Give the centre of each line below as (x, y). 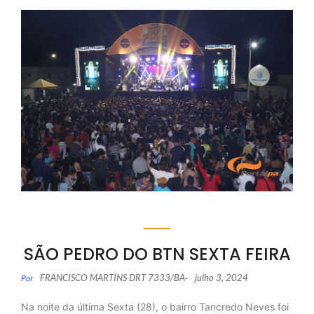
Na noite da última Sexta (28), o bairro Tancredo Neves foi (155, 306)
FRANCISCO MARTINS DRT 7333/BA (112, 277)
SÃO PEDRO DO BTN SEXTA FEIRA (157, 254)
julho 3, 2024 (221, 277)
